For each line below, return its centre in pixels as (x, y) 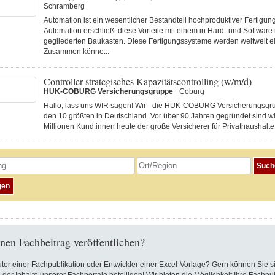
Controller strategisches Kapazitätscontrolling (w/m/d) (147, 81)
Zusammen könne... (76, 52)
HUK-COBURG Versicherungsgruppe (108, 91)
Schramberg (64, 6)
